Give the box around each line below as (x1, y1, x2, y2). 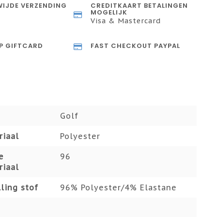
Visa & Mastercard (91, 16, 161, 25)
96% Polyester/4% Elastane (60, 183, 177, 192)
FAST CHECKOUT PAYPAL (91, 41, 181, 50)
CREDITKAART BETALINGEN (91, 1, 188, 10)
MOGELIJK (91, 8, 128, 17)
